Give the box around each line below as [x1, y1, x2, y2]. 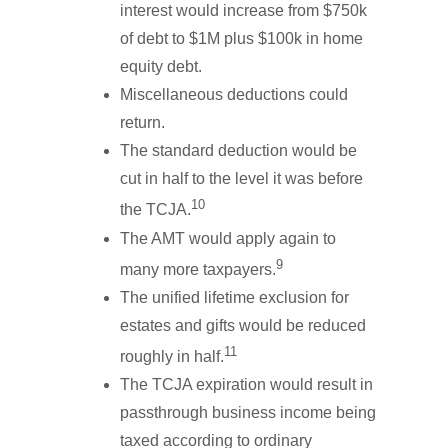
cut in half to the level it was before [120, 170, 363, 188]
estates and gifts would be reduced [120, 316, 366, 334]
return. [120, 114, 165, 132]
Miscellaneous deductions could [120, 86, 348, 104]
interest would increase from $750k [120, 2, 367, 20]
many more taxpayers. [120, 260, 276, 278]
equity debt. [120, 58, 202, 76]
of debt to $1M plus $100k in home [120, 30, 363, 48]
